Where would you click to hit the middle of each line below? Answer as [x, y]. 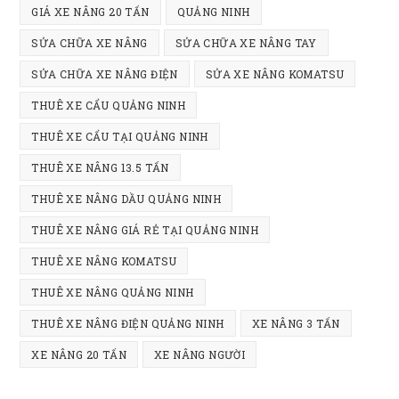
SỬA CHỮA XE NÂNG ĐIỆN [105, 74]
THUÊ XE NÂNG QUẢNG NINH [113, 293]
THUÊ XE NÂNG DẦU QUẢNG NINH [126, 199]
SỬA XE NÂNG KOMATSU [275, 74]
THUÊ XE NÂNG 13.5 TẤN [100, 168]
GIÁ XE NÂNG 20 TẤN [90, 12]
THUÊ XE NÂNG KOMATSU [104, 261]
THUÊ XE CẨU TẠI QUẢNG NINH [120, 137]
